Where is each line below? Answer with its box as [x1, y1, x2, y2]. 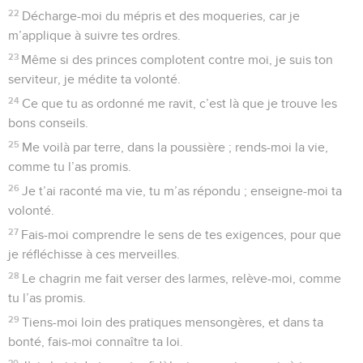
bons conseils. [8, 116, 88, 130]
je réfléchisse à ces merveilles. [8, 247, 180, 261]
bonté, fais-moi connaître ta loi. [8, 335, 183, 348]
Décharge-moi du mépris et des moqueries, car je [22, 9, 301, 23]
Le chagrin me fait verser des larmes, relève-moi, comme [22, 271, 342, 285]
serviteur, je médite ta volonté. [8, 72, 181, 86]
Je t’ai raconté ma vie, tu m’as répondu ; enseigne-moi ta [22, 184, 343, 198]
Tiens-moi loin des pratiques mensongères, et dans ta [22, 315, 324, 329]
